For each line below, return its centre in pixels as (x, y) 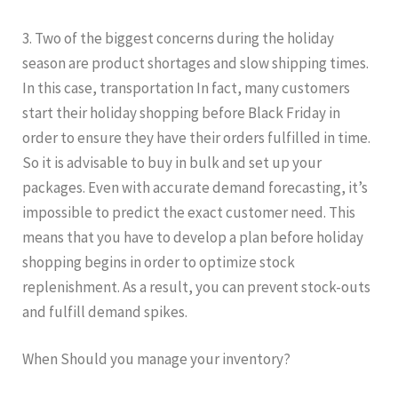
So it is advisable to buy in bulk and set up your (172, 162)
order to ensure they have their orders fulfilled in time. (196, 137)
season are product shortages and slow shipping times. (195, 63)
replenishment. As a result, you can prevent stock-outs (196, 287)
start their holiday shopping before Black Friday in (181, 112)
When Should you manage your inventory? (156, 359)
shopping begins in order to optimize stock (159, 262)
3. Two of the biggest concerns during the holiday (178, 38)
